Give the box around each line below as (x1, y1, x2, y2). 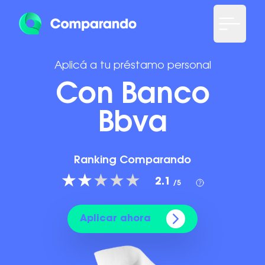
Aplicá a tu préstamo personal (54, 61, 211, 72)
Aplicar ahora (80, 214, 151, 224)
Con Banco (55, 82, 210, 110)
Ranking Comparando (74, 156, 191, 166)
